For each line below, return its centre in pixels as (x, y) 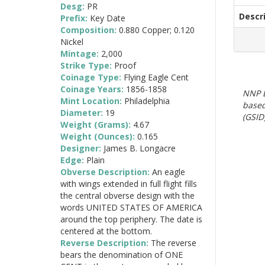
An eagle (169, 172)
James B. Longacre (140, 148)
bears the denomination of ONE (122, 254)
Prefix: (75, 18)
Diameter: (83, 112)
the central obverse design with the (127, 195)
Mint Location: (92, 101)
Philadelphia (147, 101)
